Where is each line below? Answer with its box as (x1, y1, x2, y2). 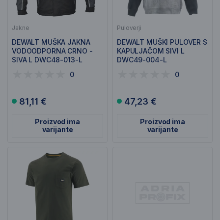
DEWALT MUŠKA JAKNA (12, 38, 90, 46)
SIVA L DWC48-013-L (12, 55, 82, 64)
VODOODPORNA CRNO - (12, 47, 93, 55)
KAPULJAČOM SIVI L (117, 47, 185, 55)
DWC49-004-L (117, 55, 167, 64)
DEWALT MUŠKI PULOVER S (117, 38, 207, 46)
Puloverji (117, 24, 141, 31)
